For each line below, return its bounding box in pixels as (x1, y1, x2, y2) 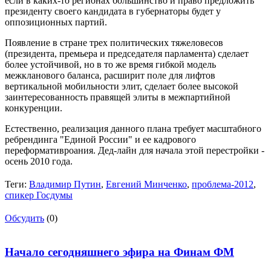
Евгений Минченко (106, 178, 187, 189)
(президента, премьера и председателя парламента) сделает (5, 48, 249, 59)
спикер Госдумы (5, 189, 73, 200)
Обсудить (5, 212, 44, 223)
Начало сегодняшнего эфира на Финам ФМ (5, 246, 234, 259)
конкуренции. (5, 102, 62, 113)
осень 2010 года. (5, 155, 75, 166)
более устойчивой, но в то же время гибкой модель (5, 59, 216, 70)
